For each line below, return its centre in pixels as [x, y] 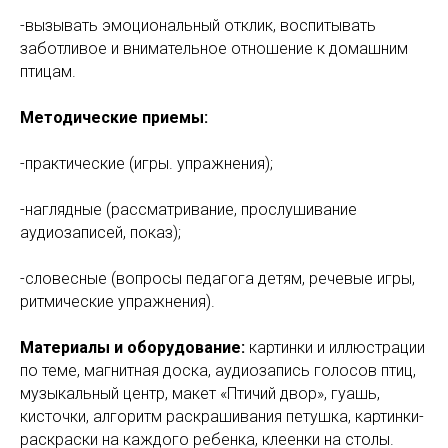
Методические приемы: [114, 117]
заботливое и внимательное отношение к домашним [214, 48]
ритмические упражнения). [117, 301]
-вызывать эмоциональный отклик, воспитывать [198, 25]
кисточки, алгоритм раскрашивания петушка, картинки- [222, 416]
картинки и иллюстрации [335, 347]
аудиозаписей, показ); [100, 232]
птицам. [48, 71]
